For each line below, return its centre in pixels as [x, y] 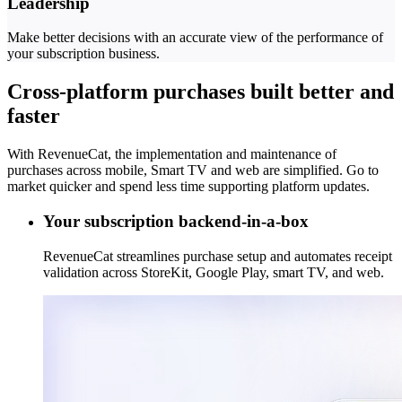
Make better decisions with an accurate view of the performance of [195, 38]
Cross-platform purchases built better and [201, 92]
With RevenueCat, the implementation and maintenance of [172, 154]
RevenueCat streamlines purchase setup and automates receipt [218, 256]
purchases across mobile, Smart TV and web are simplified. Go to [193, 170]
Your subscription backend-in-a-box [176, 221]
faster [34, 116]
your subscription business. [83, 54]
